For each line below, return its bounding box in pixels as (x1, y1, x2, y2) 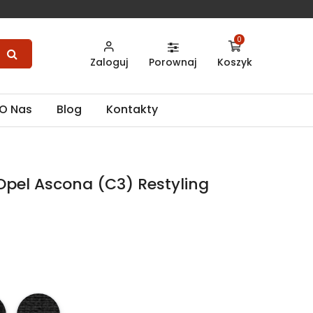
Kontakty (106, 101, 158, 118)
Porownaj (149, 55, 196, 69)
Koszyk (217, 55, 252, 69)
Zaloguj (90, 55, 128, 69)
